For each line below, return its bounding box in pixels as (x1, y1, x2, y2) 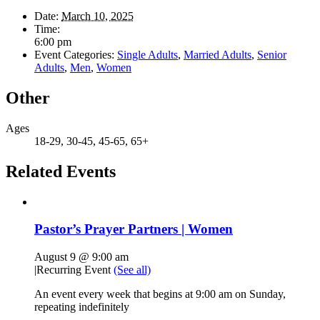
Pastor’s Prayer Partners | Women (34, 221, 233, 237)
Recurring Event (36, 264, 114, 276)
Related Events (6, 161, 116, 181)
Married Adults (184, 49, 251, 61)
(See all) (114, 264, 151, 276)
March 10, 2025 (61, 10, 134, 22)
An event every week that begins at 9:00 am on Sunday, (34, 288, 286, 301)
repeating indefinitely (34, 301, 129, 314)
